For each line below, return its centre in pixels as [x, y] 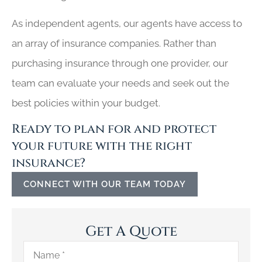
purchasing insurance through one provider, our [120, 63]
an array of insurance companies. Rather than [114, 44]
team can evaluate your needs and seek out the [120, 83]
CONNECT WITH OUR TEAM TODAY [105, 185]
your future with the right [102, 146]
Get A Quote [131, 232]
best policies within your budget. [86, 103]
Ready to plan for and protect [114, 130]
